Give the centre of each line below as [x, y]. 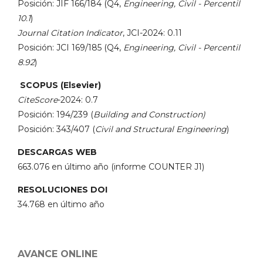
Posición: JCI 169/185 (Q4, [70, 48]
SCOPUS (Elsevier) [60, 85]
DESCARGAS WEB [57, 152]
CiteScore [38, 100]
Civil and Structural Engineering [161, 129]
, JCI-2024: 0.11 [152, 33]
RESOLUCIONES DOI [63, 190]
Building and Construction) [149, 114]
